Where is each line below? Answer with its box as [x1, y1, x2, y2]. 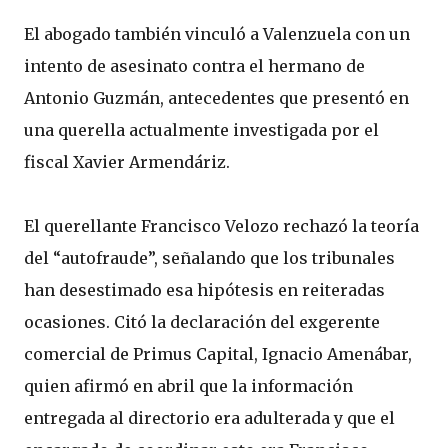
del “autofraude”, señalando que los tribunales [24, 248, 395, 268]
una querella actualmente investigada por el [24, 120, 379, 140]
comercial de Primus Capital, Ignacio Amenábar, [24, 344, 412, 364]
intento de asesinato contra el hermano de [24, 56, 365, 76]
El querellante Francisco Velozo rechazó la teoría [24, 216, 419, 236]
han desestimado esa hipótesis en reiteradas [24, 280, 385, 300]
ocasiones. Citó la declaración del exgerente [24, 312, 380, 332]
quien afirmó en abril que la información [24, 376, 353, 396]
